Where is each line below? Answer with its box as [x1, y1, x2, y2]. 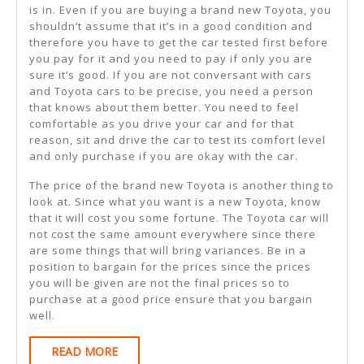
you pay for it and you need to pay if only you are [29, 50, 313, 66]
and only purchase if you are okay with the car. [29, 148, 298, 163]
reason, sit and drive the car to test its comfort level [29, 132, 326, 147]
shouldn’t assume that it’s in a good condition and [29, 18, 313, 33]
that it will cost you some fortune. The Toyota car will [29, 210, 329, 225]
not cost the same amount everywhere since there [29, 226, 316, 241]
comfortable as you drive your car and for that [29, 115, 294, 131]
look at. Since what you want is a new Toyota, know [29, 193, 321, 209]
